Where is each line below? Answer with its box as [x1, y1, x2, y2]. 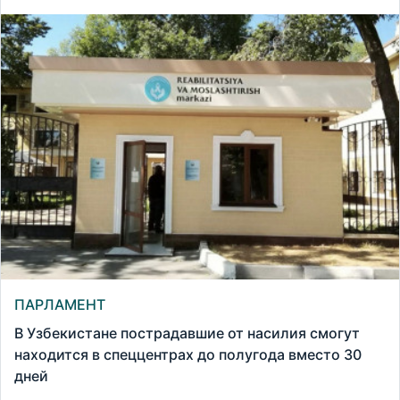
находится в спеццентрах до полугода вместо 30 [14, 346, 362, 364]
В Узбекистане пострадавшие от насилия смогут [14, 324, 360, 343]
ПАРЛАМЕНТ [14, 296, 105, 314]
